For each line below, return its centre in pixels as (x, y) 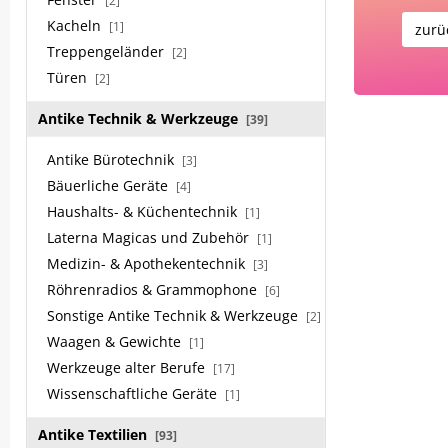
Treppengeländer (107, 51)
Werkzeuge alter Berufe (128, 367)
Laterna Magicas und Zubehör (150, 237)
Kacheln (76, 25)
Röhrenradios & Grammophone (154, 289)
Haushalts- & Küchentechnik (144, 211)
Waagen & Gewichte (116, 341)
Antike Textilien (94, 434)
